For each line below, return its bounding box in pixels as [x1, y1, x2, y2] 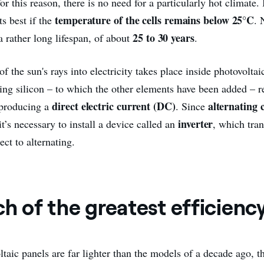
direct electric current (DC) [52, 98, 176, 114]
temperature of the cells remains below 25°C [55, 12, 255, 28]
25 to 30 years [133, 29, 194, 45]
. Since [175, 98, 208, 113]
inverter [178, 115, 213, 131]
